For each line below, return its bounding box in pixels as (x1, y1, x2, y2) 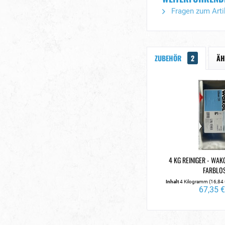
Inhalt (165, 179, 180, 184)
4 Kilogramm (179, 179, 209, 184)
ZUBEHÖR (155, 53, 183, 63)
